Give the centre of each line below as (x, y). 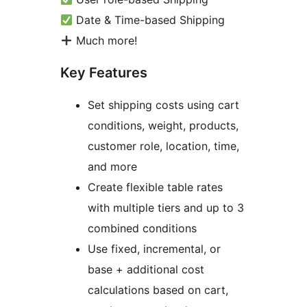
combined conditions (142, 229)
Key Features (104, 73)
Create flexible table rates (155, 187)
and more (112, 167)
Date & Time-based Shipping (149, 20)
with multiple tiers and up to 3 (166, 208)
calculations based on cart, (158, 290)
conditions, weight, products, (163, 126)
